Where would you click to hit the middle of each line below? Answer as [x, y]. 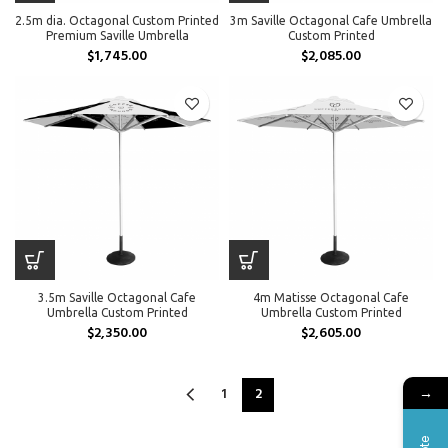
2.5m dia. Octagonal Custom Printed [117, 20]
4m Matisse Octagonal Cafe [331, 297]
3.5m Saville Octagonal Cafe [117, 297]
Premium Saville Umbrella [117, 35]
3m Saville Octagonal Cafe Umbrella [331, 20]
